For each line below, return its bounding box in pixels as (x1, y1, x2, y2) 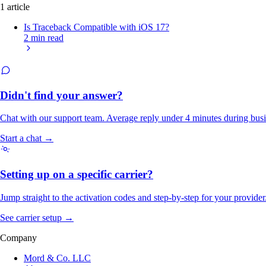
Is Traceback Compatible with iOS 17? (24, 21, 169, 32)
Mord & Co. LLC (24, 252, 91, 263)
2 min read (24, 32, 64, 43)
